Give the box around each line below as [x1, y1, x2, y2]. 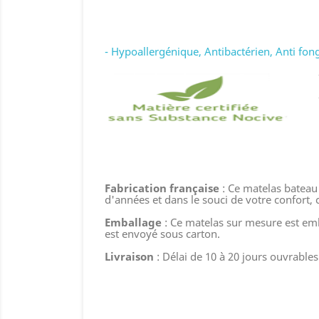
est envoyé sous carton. [105, 226, 220, 241]
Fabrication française [105, 180, 219, 195]
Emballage [105, 214, 162, 229]
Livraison [105, 249, 154, 263]
